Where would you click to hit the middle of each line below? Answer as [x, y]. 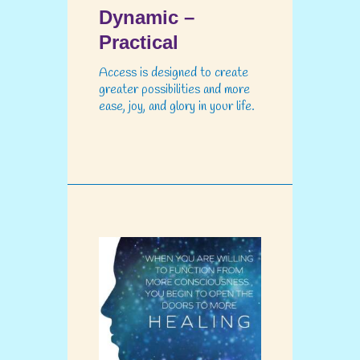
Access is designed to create [174, 73]
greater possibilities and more [174, 90]
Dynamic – [147, 18]
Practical [139, 43]
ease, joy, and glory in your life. [177, 107]
